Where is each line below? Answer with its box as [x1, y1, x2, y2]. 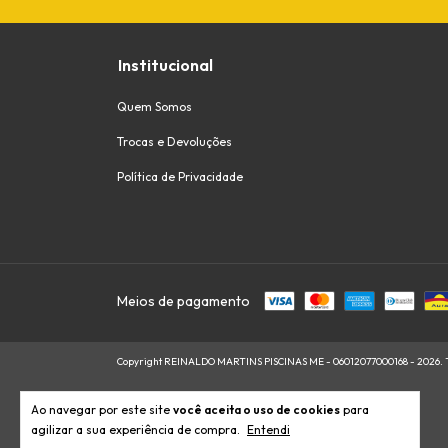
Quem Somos [117, 98, 192, 114]
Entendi [247, 422, 290, 437]
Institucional [118, 54, 213, 75]
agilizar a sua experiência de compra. [31, 422, 243, 437]
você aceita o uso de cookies [173, 402, 340, 417]
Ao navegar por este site [31, 402, 173, 417]
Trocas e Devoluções [117, 133, 232, 149]
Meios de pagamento [117, 291, 250, 310]
